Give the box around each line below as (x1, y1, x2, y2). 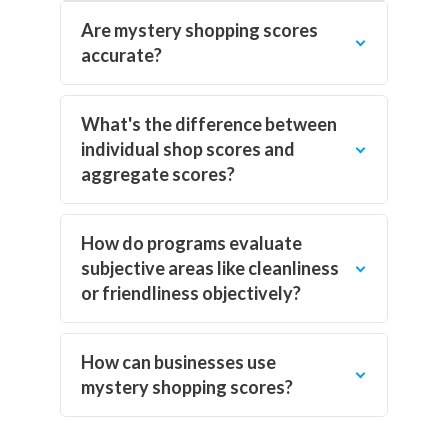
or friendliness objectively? (81, 281, 301, 304)
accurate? (81, 43, 162, 66)
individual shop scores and (81, 137, 295, 160)
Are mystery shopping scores (81, 18, 318, 41)
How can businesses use (81, 350, 276, 373)
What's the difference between (81, 112, 337, 135)
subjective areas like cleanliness (81, 256, 339, 279)
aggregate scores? (81, 162, 235, 185)
